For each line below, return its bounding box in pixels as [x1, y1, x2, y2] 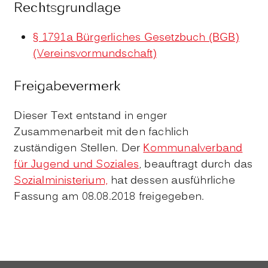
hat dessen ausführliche [108, 173, 235, 190]
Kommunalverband [143, 141, 243, 157]
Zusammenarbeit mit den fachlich [14, 124, 189, 141]
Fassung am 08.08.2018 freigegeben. [14, 189, 205, 206]
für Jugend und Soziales [14, 157, 139, 173]
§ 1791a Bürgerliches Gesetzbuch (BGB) [33, 29, 239, 46]
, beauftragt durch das [139, 157, 253, 173]
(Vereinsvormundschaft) [33, 45, 157, 62]
